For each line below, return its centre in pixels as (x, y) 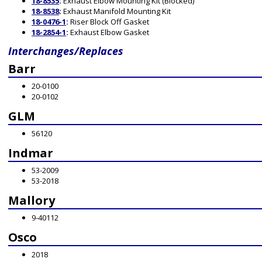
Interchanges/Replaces (66, 51)
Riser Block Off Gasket (109, 22)
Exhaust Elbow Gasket (109, 32)
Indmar (31, 153)
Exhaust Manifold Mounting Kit (116, 11)
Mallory (32, 200)
